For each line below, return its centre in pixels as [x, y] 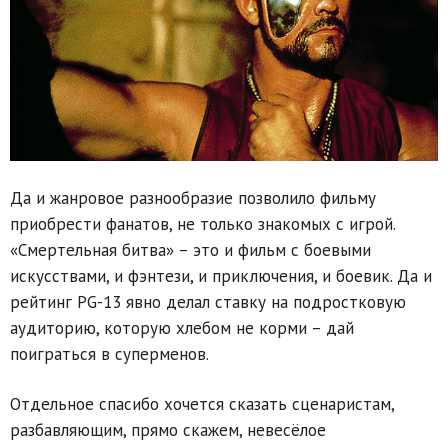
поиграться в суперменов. [109, 354]
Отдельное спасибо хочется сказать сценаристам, [202, 404]
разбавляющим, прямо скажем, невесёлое [168, 430]
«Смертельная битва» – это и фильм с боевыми [190, 250]
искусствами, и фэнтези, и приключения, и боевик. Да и [221, 276]
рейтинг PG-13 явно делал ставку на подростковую [208, 302]
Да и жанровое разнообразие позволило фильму [193, 198]
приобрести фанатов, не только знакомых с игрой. [202, 224]
